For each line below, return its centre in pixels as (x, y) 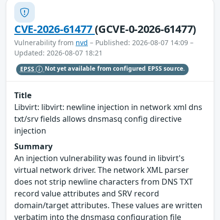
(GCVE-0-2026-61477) (146, 29)
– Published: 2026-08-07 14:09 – (141, 43)
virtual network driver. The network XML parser (102, 170)
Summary (33, 146)
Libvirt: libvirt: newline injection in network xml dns (108, 107)
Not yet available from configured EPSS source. (115, 69)
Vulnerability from (45, 43)
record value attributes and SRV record (87, 193)
